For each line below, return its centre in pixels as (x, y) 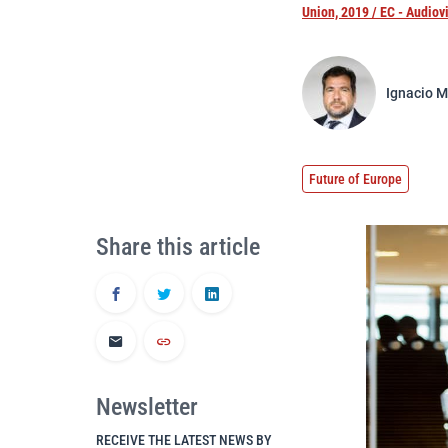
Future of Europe (355, 179)
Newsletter (147, 407)
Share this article (178, 247)
